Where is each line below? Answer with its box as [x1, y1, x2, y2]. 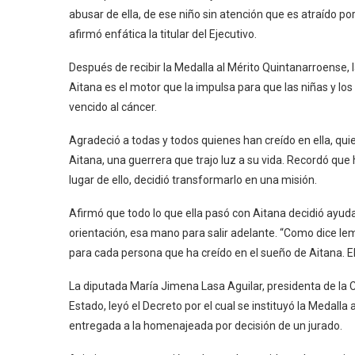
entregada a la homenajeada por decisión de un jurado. [69, 319, 342, 332]
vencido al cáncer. [69, 101, 157, 113]
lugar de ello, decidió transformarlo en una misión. [69, 174, 317, 186]
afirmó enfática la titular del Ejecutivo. [69, 28, 257, 40]
